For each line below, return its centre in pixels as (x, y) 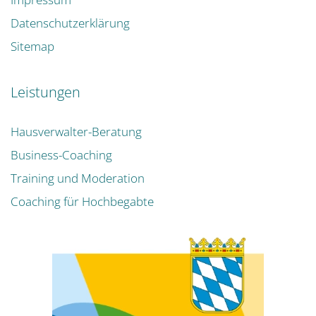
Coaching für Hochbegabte (82, 202)
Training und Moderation (78, 178)
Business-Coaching (61, 155)
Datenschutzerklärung (70, 23)
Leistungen (45, 92)
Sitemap (32, 47)
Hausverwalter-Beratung (76, 132)
